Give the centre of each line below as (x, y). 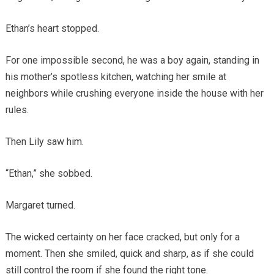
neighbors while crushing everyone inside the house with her (134, 93)
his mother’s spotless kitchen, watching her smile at (116, 76)
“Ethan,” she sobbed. (49, 173)
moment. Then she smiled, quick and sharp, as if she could (129, 253)
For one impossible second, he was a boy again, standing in (132, 60)
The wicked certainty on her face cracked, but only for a (122, 237)
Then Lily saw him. (44, 141)
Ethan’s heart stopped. (52, 28)
